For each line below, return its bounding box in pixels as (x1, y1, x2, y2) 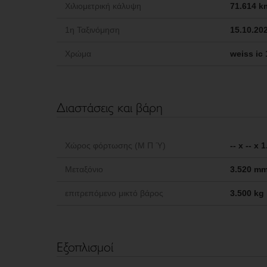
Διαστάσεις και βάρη (56, 97, 163, 116)
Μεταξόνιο (64, 164, 103, 174)
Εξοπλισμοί (56, 237, 113, 256)
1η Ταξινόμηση (64, 25, 120, 35)
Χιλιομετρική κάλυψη (64, 1, 141, 11)
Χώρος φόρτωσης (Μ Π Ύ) (64, 141, 166, 150)
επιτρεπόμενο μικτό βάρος (64, 188, 163, 198)
